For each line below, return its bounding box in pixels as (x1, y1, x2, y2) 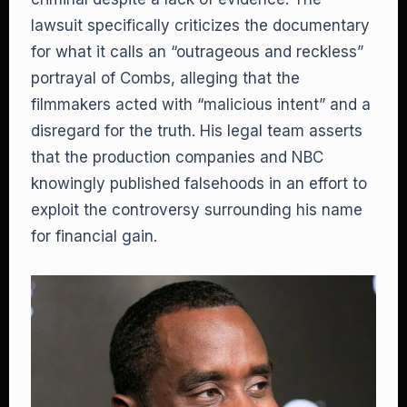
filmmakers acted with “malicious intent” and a (31, 95, 371, 114)
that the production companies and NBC (31, 148, 323, 166)
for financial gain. (31, 227, 157, 245)
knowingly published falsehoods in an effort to (31, 174, 367, 193)
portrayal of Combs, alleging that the (31, 69, 300, 87)
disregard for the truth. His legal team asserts (31, 122, 362, 140)
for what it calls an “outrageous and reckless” (31, 43, 363, 61)
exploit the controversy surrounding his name (31, 201, 362, 219)
